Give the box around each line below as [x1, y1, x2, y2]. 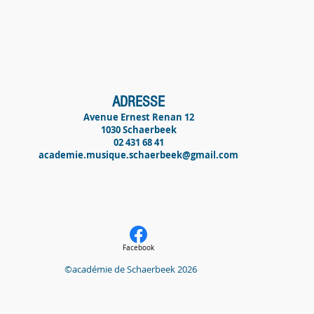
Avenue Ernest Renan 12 [83, 111, 194, 123]
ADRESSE [112, 93, 165, 111]
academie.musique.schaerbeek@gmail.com [39, 149, 238, 161]
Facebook [122, 243, 154, 252]
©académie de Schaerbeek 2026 [25, 263, 197, 275]
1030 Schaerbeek [100, 123, 177, 136]
